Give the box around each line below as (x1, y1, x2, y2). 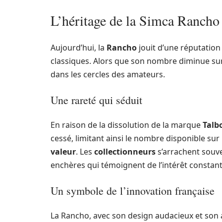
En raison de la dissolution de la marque (51, 119, 203, 130)
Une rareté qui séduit (51, 93, 142, 107)
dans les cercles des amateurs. (51, 69, 165, 80)
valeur (51, 146, 76, 157)
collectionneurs (94, 146, 156, 157)
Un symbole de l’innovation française (51, 183, 215, 198)
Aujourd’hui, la (51, 42, 107, 53)
